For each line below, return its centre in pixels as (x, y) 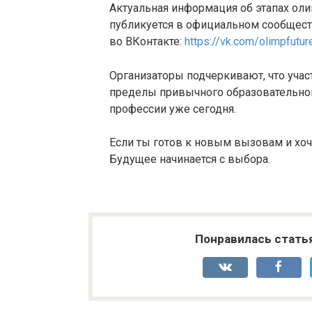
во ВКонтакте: (147, 41)
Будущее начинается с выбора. (190, 159)
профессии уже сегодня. (173, 109)
